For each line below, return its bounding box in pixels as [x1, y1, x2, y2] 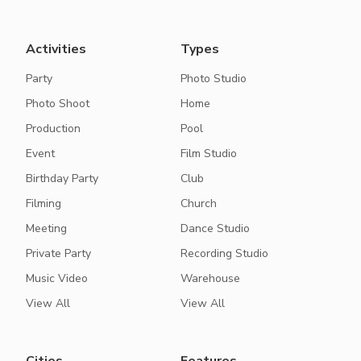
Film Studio [180, 146, 237, 161]
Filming [26, 196, 61, 211]
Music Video [26, 271, 88, 286]
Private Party [26, 246, 91, 261]
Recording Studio [180, 246, 268, 261]
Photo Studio [180, 71, 247, 86]
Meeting [26, 221, 67, 236]
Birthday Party [26, 171, 98, 186]
